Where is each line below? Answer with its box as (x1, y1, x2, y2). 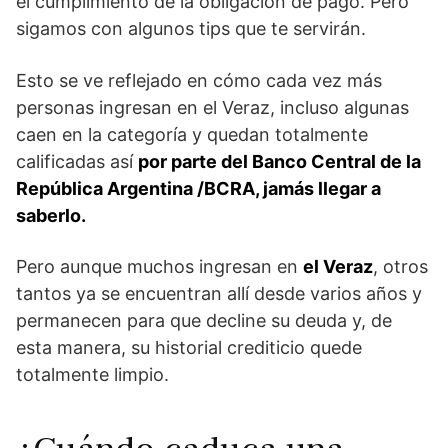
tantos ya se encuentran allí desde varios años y (16, 283, 422, 305)
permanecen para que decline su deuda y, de (16, 310, 392, 332)
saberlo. (16, 205, 86, 227)
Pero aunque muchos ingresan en (16, 256, 303, 278)
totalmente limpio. (16, 364, 169, 386)
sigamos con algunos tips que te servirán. (16, 18, 366, 40)
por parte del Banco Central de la (138, 151, 421, 173)
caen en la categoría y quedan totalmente (16, 124, 368, 146)
